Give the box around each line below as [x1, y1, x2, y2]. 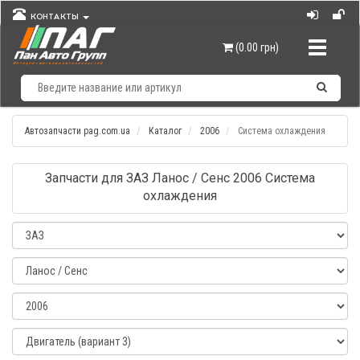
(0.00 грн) [235, 41, 279, 54]
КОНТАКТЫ [26, 13, 81, 22]
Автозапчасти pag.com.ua [25, 125, 130, 137]
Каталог [149, 125, 182, 137]
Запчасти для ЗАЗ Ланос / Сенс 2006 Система [45, 170, 315, 186]
